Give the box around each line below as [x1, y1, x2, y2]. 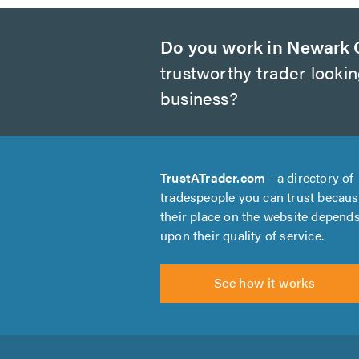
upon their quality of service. [160, 226, 324, 244]
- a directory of [265, 168, 354, 187]
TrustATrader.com [160, 168, 266, 187]
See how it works [213, 273, 316, 292]
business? [160, 85, 238, 110]
